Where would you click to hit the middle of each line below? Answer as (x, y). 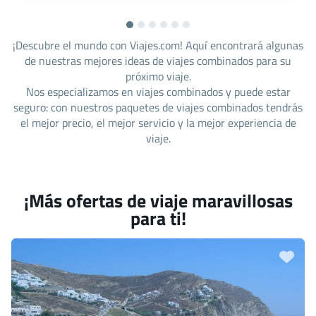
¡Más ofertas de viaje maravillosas (158, 200)
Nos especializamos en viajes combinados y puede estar (158, 91)
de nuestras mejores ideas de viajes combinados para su (158, 60)
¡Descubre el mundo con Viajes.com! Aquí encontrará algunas (158, 45)
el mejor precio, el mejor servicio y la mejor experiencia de (158, 122)
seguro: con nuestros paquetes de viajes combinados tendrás (158, 107)
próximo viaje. (158, 76)
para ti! (158, 218)
